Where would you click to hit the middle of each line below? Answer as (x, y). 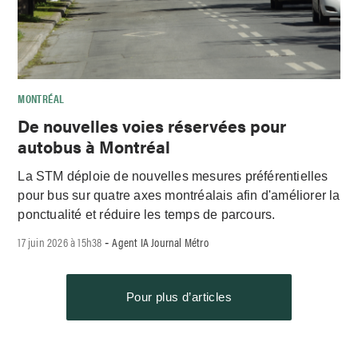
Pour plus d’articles (179, 297)
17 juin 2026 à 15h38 (60, 242)
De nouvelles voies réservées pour (152, 125)
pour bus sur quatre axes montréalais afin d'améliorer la (179, 195)
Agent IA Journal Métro (160, 242)
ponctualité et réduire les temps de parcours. (147, 214)
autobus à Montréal (94, 146)
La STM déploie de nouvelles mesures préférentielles (173, 176)
